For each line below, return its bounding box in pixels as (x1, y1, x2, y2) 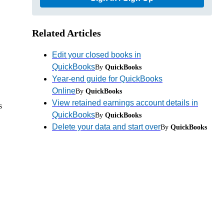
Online (52, 86, 75, 95)
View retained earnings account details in (52, 98, 198, 107)
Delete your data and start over (52, 122, 160, 131)
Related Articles (32, 27, 101, 38)
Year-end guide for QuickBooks (52, 74, 162, 83)
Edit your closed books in (52, 50, 141, 59)
